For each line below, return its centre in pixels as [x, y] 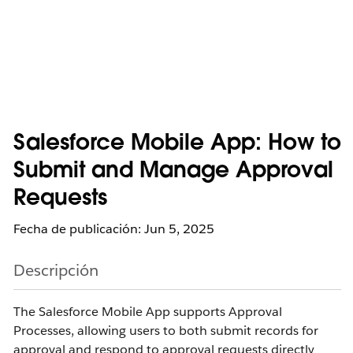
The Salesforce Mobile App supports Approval [148, 312]
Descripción [56, 270]
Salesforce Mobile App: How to [177, 144]
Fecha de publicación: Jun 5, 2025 [114, 229]
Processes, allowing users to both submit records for [166, 331]
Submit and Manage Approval [173, 172]
